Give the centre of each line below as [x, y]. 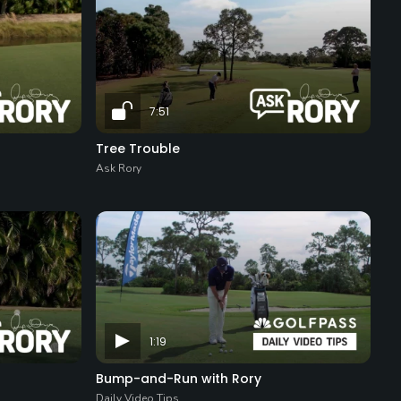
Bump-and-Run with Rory [179, 379]
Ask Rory [119, 169]
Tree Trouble [138, 149]
